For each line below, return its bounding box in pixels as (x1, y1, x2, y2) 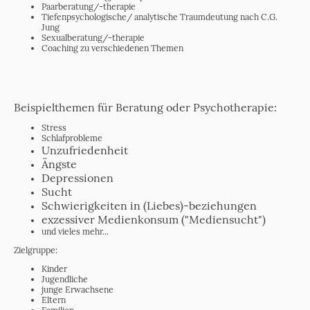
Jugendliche (42, 274, 88, 285)
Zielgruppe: (14, 245, 57, 256)
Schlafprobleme (42, 132, 102, 143)
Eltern (42, 295, 66, 306)
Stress (42, 122, 66, 133)
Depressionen (42, 170, 113, 185)
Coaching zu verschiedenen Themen (42, 42, 183, 53)
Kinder (42, 264, 67, 275)
